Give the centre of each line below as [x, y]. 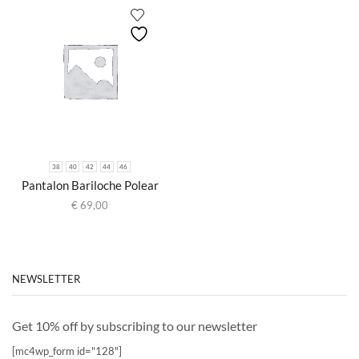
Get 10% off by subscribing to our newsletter [135, 325]
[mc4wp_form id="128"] [67, 351]
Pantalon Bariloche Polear [90, 186]
